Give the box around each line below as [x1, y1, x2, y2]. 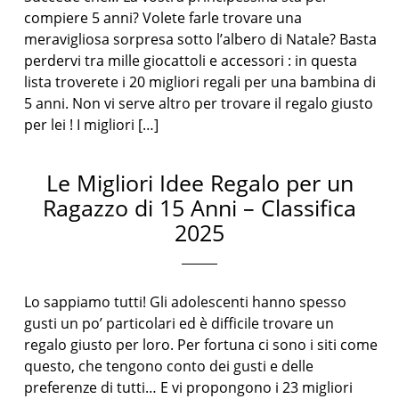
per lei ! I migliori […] [24, 115, 159, 134]
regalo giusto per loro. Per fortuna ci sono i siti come [24, 335, 379, 354]
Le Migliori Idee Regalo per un [45, 167, 354, 198]
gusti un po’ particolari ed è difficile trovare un [24, 313, 335, 333]
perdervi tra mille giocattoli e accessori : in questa [24, 51, 358, 70]
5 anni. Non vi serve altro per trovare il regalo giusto [24, 94, 374, 113]
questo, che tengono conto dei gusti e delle [24, 356, 314, 376]
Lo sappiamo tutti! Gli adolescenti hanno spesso [24, 292, 347, 312]
